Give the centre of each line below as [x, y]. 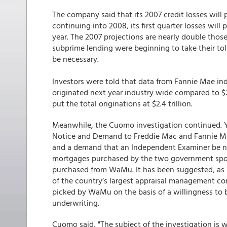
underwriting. [76, 203]
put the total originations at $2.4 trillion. [122, 103]
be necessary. [75, 59]
